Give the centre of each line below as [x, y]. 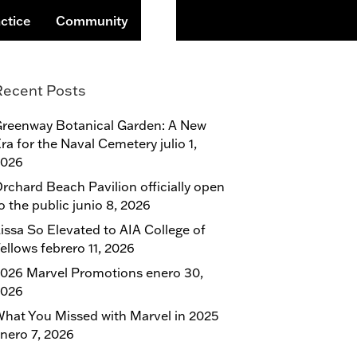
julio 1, [178, 143]
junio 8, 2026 [112, 205]
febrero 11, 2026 [88, 248]
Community [92, 20]
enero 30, [175, 273]
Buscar [197, 18]
